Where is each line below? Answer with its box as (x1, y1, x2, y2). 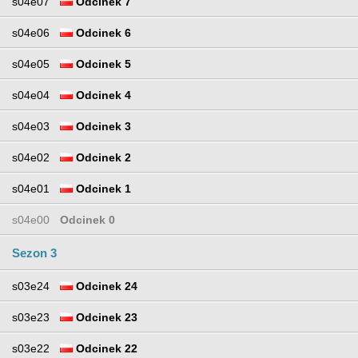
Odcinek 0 (60, 213, 115, 227)
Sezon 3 (12, 246, 57, 261)
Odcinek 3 (73, 120, 131, 133)
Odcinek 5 (73, 58, 131, 71)
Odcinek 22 (73, 342, 137, 356)
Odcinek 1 (73, 182, 131, 196)
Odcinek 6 (73, 26, 131, 40)
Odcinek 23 (73, 311, 137, 324)
